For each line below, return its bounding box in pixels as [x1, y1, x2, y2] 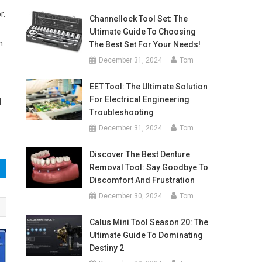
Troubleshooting [89, 108, 154, 117]
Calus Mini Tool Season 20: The [89, 218, 208, 227]
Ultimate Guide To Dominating [89, 230, 203, 240]
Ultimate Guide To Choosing [89, 27, 196, 36]
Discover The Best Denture [89, 150, 190, 159]
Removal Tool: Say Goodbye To [89, 163, 208, 172]
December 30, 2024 [98, 192, 162, 200]
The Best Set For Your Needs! [89, 40, 201, 49]
